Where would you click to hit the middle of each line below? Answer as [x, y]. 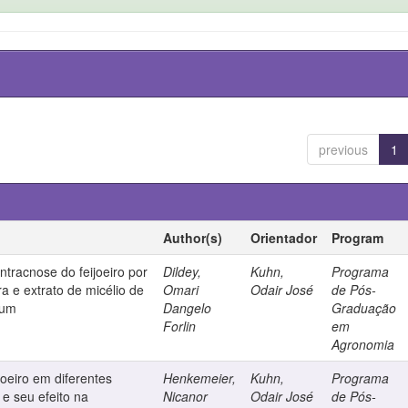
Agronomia [363, 344]
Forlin [180, 326]
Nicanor [186, 396]
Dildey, [183, 271]
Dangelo [188, 308]
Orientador [284, 238]
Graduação [364, 308]
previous [343, 149]
